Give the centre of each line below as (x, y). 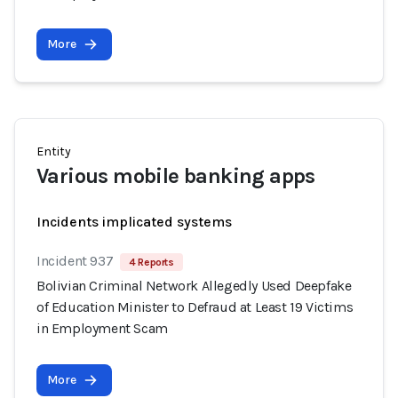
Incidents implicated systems (134, 222)
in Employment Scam (102, 328)
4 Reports (151, 262)
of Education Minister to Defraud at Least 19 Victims (195, 307)
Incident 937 (75, 261)
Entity (54, 151)
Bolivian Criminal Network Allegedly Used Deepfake (194, 286)
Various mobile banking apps (176, 176)
